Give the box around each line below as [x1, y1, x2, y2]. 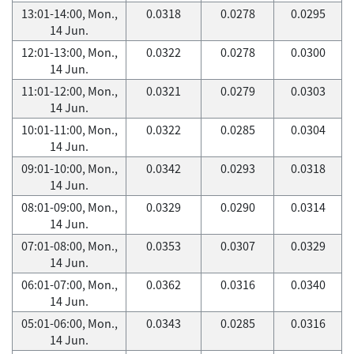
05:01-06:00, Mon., [21, 314, 118, 332]
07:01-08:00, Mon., [21, 237, 118, 254]
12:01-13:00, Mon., [21, 43, 118, 61]
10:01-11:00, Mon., [21, 121, 118, 138]
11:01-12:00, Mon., [21, 82, 118, 100]
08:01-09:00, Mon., [21, 198, 118, 216]
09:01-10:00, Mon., [21, 160, 118, 177]
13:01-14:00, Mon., [21, 5, 118, 22]
